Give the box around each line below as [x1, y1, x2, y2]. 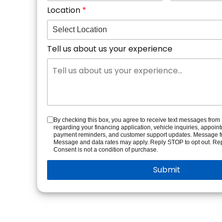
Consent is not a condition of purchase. [54, 146, 159, 153]
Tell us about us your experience [47, 43, 173, 55]
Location [47, 4, 83, 16]
